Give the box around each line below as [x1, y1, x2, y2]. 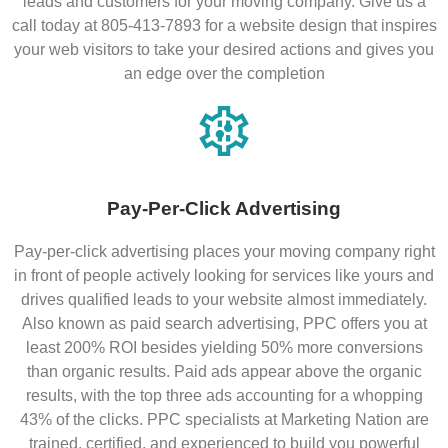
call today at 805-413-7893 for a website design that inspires [11, 17, 437, 35]
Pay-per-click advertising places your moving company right [13, 243, 435, 261]
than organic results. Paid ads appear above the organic [26, 363, 422, 381]
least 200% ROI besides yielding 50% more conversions [25, 339, 423, 357]
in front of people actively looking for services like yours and [14, 267, 434, 285]
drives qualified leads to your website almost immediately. [21, 291, 427, 309]
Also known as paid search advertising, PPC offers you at [21, 315, 427, 333]
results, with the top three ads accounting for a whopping [25, 387, 423, 405]
